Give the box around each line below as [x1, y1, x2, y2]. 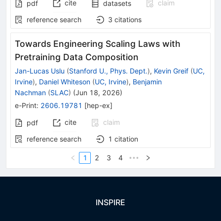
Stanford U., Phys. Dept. [69, 67, 147, 75]
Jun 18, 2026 [75, 88, 120, 97]
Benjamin [133, 77, 162, 86]
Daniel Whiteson [39, 77, 90, 86]
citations [114, 15, 142, 24]
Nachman [15, 88, 46, 97]
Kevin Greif [154, 67, 188, 75]
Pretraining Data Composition [15, 52, 139, 63]
